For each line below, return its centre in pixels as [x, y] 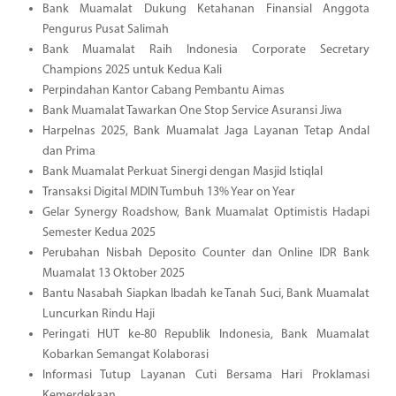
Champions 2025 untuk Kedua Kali [132, 70]
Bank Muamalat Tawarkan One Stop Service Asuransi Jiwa [192, 110]
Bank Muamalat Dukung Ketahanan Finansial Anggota [206, 9]
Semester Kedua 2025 [99, 232]
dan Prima [69, 151]
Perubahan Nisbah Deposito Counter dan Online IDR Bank [206, 253]
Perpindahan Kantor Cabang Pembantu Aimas [163, 90]
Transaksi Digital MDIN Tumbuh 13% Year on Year [168, 192]
